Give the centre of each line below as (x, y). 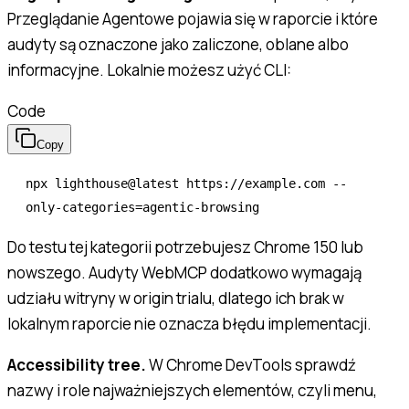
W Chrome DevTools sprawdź (251, 364)
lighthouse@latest (113, 183)
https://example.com (252, 183)
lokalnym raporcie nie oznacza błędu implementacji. (189, 323)
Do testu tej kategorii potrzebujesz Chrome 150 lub (185, 246)
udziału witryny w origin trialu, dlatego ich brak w (176, 298)
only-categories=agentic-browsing (142, 207)
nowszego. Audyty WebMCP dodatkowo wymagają (184, 272)
